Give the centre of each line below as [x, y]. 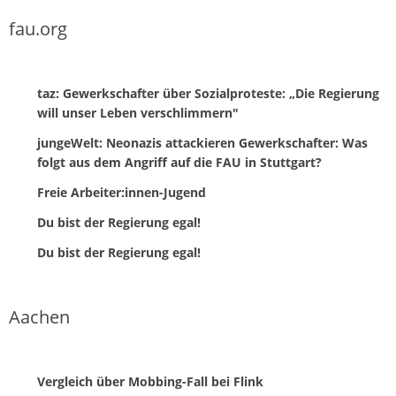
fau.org [38, 29]
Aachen [39, 317]
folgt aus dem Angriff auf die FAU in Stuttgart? [179, 163]
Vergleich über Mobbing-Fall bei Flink [150, 382]
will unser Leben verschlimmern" [138, 113]
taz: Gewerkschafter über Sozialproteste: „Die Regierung [208, 94]
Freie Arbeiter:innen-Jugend [122, 193]
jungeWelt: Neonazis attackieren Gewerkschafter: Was [202, 143]
